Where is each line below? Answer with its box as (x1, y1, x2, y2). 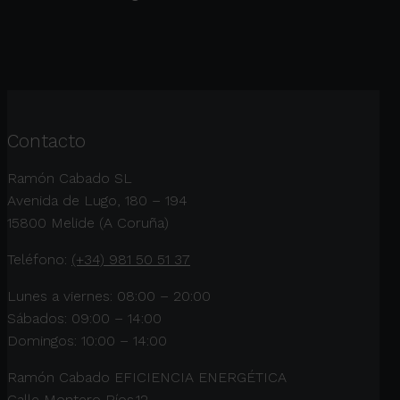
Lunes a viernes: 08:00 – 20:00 (7, 287, 211, 304)
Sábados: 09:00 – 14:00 (7, 309, 162, 327)
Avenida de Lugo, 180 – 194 (7, 191, 187, 209)
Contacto (7, 129, 86, 152)
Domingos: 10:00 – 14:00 (7, 331, 167, 349)
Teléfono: (7, 250, 71, 268)
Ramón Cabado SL (7, 169, 132, 187)
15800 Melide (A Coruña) (7, 213, 169, 231)
